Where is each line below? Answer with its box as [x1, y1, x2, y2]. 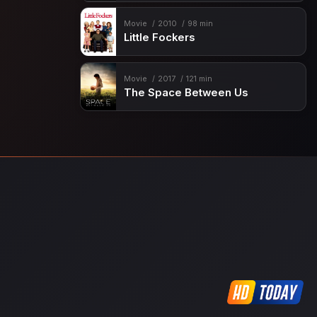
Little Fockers [123, 31, 195, 45]
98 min [187, 19, 213, 29]
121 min [185, 74, 212, 83]
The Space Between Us [123, 86, 248, 99]
